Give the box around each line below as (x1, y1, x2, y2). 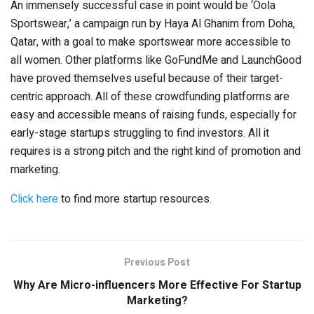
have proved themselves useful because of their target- (11, 69, 283, 87)
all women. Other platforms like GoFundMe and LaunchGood (11, 51, 301, 69)
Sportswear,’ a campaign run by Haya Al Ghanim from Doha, (11, 15, 295, 32)
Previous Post (124, 254, 190, 270)
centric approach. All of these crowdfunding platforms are (11, 88, 289, 105)
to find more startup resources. (58, 190, 212, 207)
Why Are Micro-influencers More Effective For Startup (13, 276, 301, 294)
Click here (11, 190, 58, 207)
